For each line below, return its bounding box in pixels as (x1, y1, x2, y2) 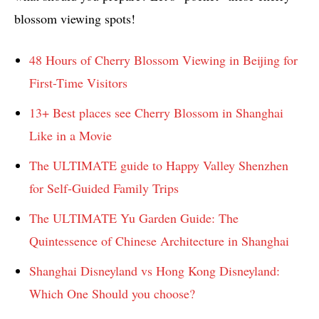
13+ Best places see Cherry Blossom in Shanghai (29, 103, 283, 121)
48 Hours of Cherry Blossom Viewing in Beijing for (29, 51, 298, 68)
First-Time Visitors (29, 73, 127, 91)
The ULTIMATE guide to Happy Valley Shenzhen (29, 156, 288, 174)
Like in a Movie (29, 126, 112, 144)
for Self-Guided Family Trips (29, 179, 179, 197)
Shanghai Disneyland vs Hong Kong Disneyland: (29, 261, 280, 279)
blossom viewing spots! (14, 9, 135, 27)
